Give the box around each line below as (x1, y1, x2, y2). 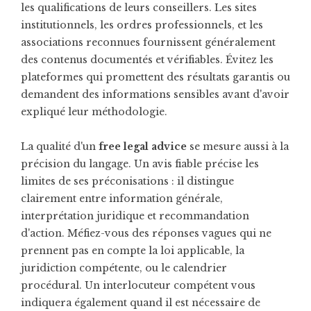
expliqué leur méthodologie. (21, 106, 167, 118)
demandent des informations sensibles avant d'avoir (21, 88, 289, 101)
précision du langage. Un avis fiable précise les (21, 158, 259, 170)
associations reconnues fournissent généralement (21, 36, 276, 49)
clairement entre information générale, (21, 192, 223, 205)
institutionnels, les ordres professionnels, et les (21, 19, 263, 31)
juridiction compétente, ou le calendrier (21, 262, 227, 274)
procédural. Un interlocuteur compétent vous (21, 279, 255, 292)
